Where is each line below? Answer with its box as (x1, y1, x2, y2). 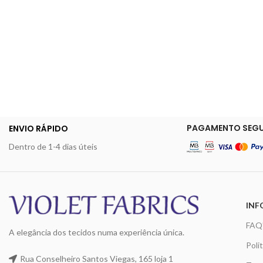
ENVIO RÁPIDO (8, 123, 68, 135)
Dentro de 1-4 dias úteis (8, 141, 97, 152)
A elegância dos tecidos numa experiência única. (8, 227, 184, 237)
